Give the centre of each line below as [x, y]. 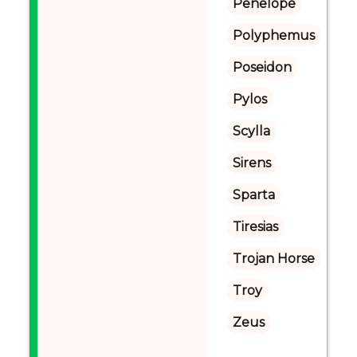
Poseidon [262, 67]
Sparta [253, 195]
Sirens [251, 163]
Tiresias [255, 227]
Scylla [251, 131]
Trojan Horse [273, 259]
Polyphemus [273, 35]
